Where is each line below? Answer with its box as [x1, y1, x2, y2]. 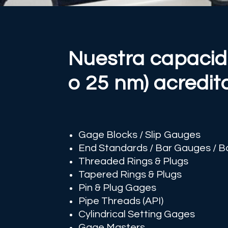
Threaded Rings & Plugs [78, 156, 189, 166]
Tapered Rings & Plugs [78, 169, 182, 180]
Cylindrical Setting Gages [78, 209, 195, 219]
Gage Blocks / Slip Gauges [78, 129, 201, 140]
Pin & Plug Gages [78, 182, 157, 193]
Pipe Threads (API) [78, 195, 164, 206]
